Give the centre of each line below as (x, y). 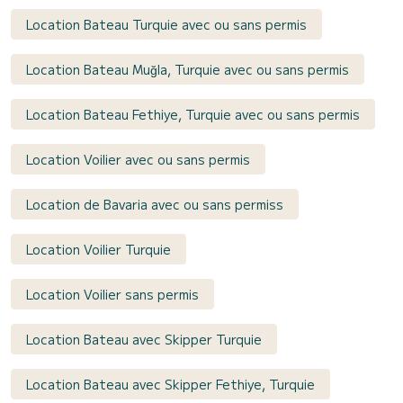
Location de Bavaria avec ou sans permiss (155, 204)
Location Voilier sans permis (112, 294)
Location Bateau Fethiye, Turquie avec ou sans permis (193, 114)
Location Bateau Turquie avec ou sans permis (166, 24)
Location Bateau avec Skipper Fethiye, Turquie (170, 384)
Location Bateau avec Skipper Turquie (144, 339)
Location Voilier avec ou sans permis (138, 159)
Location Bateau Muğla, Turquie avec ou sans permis (188, 69)
